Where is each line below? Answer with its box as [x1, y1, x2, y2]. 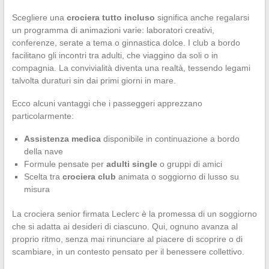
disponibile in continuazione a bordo [100, 133, 240, 144]
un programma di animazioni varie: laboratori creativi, [11, 25, 214, 35]
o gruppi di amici [157, 159, 222, 169]
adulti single [106, 159, 157, 169]
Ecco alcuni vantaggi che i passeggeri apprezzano [11, 98, 202, 108]
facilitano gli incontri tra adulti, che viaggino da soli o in [11, 50, 218, 60]
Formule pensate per [23, 159, 106, 169]
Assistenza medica [23, 133, 101, 144]
